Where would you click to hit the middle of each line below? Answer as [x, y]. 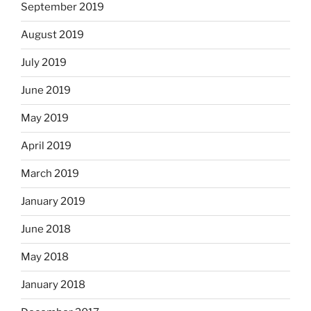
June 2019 [46, 91]
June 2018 [46, 229]
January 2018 [53, 285]
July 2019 [44, 63]
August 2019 [52, 35]
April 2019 [46, 146]
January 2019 [53, 202]
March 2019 [50, 174]
